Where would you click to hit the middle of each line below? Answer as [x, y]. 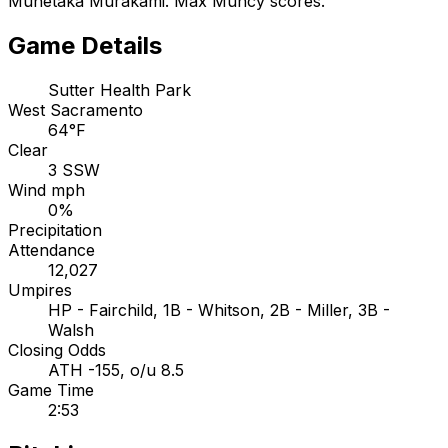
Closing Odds [57, 350]
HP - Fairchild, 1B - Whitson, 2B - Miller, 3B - [219, 310]
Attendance [51, 250]
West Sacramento [75, 110]
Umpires [40, 290]
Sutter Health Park [119, 90]
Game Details [85, 46]
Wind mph [46, 190]
